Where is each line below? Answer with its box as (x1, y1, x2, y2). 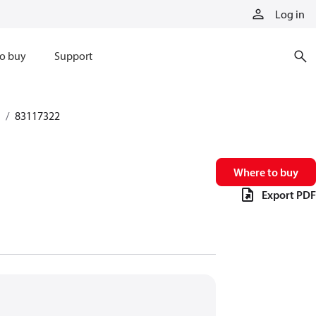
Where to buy (233, 165, 298, 179)
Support (54, 49, 92, 63)
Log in (275, 7, 305, 21)
